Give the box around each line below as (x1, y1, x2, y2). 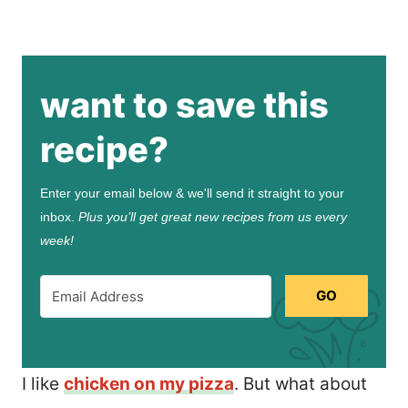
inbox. (40, 209, 78, 224)
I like (22, 372, 64, 394)
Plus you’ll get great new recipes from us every (78, 209, 347, 224)
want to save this (40, 83, 329, 126)
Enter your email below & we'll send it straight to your (40, 185, 344, 200)
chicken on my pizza (64, 372, 234, 394)
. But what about (234, 372, 367, 394)
